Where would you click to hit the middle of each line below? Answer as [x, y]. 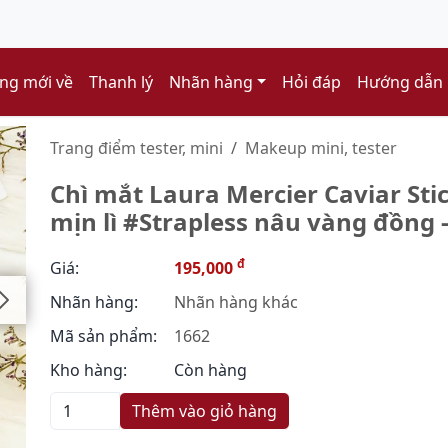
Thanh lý [120, 82]
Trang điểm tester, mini [136, 148]
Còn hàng [210, 370]
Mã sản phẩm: [103, 336]
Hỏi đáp [312, 82]
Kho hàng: [88, 370]
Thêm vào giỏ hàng [204, 411]
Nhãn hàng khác [234, 302]
